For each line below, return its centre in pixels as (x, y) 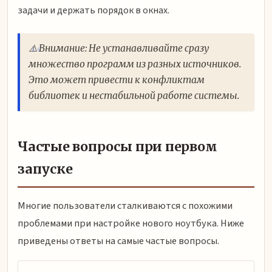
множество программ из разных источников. (135, 64)
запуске (45, 169)
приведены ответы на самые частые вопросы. (118, 241)
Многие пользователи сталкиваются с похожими (125, 206)
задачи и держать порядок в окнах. (93, 11)
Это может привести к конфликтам (117, 80)
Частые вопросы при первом (117, 147)
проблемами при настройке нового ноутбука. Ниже (131, 224)
